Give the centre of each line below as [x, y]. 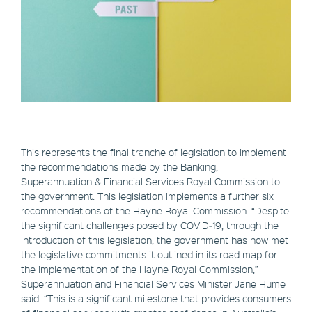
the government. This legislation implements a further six [147, 196]
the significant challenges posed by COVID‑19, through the [150, 225]
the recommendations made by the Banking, [119, 167]
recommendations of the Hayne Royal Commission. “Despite [155, 211]
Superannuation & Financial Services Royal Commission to [150, 181]
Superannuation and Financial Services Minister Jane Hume [153, 284]
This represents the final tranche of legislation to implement [154, 152]
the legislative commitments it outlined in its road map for [149, 255]
